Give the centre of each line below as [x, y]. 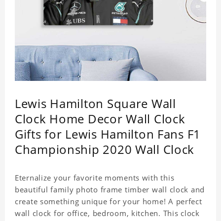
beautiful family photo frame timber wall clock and [110, 190]
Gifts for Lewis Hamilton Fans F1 [108, 134]
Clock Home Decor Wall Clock [100, 119]
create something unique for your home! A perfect [109, 202]
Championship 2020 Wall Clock [105, 149]
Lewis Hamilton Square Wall [95, 104]
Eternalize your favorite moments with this [95, 178]
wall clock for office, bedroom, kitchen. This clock [107, 213]
